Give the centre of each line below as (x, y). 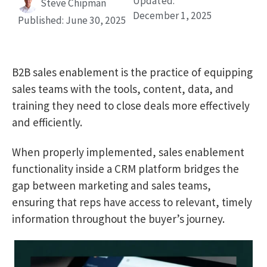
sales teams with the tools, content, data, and (123, 89)
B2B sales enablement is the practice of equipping (132, 72)
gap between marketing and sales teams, (111, 185)
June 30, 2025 (96, 21)
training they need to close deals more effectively (131, 106)
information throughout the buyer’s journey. (118, 219)
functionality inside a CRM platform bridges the (125, 169)
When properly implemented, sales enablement (128, 152)
